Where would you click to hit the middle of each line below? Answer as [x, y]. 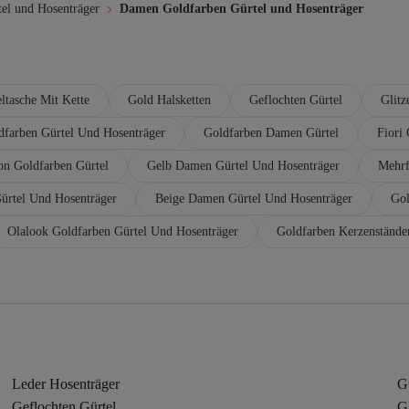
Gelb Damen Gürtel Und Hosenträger [243, 165]
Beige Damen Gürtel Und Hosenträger [254, 198]
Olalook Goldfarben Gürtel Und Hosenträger [123, 231]
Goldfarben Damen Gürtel [271, 132]
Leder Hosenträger [66, 384]
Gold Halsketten [169, 100]
